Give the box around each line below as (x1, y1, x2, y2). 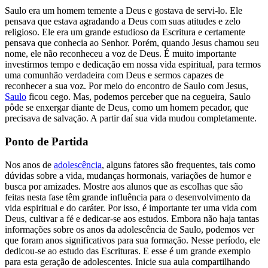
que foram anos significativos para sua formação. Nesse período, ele (5, 234, 260, 245)
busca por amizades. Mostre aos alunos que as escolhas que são (5, 181, 243, 191)
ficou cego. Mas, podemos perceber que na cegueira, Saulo (26, 92, 251, 102)
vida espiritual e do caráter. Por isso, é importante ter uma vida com (5, 202, 257, 213)
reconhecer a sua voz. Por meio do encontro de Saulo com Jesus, (5, 81, 248, 92)
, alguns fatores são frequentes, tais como (102, 159, 255, 170)
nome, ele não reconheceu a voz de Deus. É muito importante (5, 48, 236, 59)
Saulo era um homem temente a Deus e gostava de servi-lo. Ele (5, 5, 242, 16)
